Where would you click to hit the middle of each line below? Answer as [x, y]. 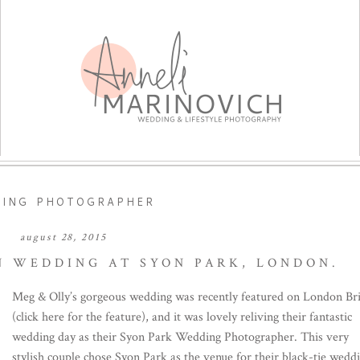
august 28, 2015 [63, 237]
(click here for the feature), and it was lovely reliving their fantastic [182, 317]
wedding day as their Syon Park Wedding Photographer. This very [181, 337]
